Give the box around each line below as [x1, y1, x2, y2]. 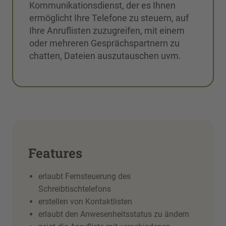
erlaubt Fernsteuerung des [38, 172, 131, 181]
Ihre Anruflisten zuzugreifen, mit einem [29, 25, 185, 36]
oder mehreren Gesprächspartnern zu [29, 38, 180, 48]
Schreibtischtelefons [38, 184, 111, 194]
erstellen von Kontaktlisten [38, 197, 132, 206]
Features [28, 144, 82, 161]
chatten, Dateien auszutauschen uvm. [29, 50, 181, 61]
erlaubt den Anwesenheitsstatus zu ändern [38, 209, 189, 219]
